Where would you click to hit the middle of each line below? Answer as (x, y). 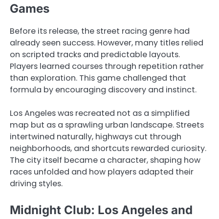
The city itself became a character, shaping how (105, 160)
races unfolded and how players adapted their (102, 172)
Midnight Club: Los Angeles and (101, 210)
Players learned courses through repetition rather (107, 66)
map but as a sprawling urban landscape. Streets (107, 125)
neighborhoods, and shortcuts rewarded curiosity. (108, 148)
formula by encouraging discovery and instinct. (103, 89)
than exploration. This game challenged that (98, 78)
